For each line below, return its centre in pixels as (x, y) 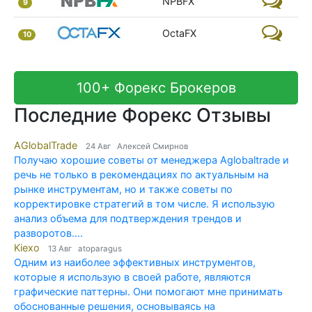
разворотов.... (48, 233)
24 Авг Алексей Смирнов (137, 146)
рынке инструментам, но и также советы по (123, 189)
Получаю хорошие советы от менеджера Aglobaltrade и (151, 159)
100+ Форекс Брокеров (156, 87)
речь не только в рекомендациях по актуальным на (141, 174)
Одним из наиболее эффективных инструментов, (135, 262)
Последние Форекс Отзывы (142, 115)
